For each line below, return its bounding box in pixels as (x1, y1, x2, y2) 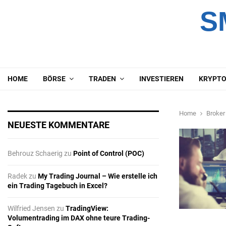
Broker (206, 109, 225, 118)
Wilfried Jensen (8, 204, 55, 213)
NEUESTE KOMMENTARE (8, 120, 109, 131)
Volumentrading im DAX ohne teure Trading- (8, 214, 150, 222)
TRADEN (89, 75, 116, 83)
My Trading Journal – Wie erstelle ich (38, 172, 157, 181)
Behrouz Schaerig (8, 149, 63, 158)
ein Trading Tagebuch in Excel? (8, 182, 107, 190)
